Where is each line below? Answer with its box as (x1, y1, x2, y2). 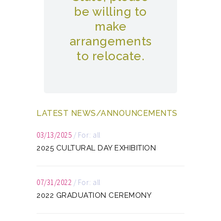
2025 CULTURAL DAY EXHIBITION (37, 144, 156, 152)
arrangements (69, 34, 152, 48)
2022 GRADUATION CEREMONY (37, 191, 151, 200)
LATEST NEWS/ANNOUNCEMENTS (37, 109, 178, 118)
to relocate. (76, 49, 145, 63)
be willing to (74, 4, 147, 19)
